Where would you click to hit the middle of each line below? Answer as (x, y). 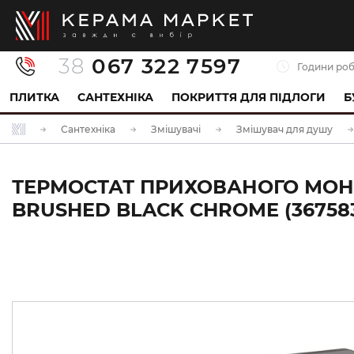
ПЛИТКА (34, 97)
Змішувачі (176, 129)
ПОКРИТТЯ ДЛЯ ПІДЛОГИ (248, 97)
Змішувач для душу (284, 129)
